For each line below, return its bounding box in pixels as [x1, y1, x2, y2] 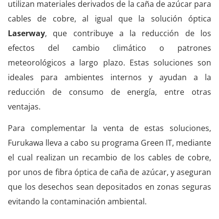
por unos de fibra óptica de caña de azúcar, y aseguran [8, 167, 211, 178]
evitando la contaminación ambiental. [8, 196, 147, 207]
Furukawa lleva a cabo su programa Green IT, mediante [8, 137, 211, 149]
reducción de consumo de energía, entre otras [8, 86, 211, 97]
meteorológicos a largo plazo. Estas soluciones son [8, 57, 211, 68]
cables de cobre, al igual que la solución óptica [8, 13, 211, 24]
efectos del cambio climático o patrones [8, 42, 211, 53]
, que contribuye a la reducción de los [45, 27, 211, 39]
